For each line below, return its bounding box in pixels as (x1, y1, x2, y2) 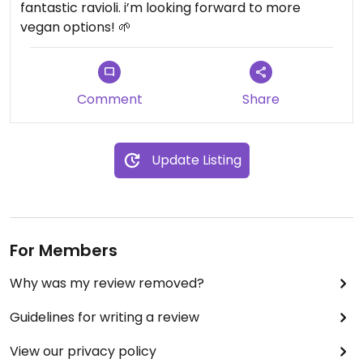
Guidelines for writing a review (10, 308, 199, 327)
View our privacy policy (10, 342, 156, 361)
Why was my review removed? (10, 274, 204, 293)
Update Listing (151, 151, 241, 169)
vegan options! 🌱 (20, 18, 131, 36)
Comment (76, 90, 143, 109)
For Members (10, 239, 117, 262)
